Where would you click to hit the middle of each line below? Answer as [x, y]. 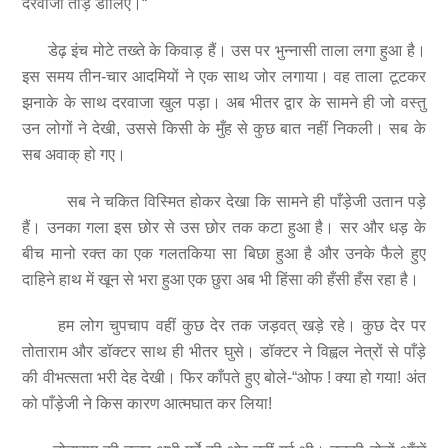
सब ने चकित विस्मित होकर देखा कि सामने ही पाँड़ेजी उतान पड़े [224, 201]
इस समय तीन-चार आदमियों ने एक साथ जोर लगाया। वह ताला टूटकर [224, 76]
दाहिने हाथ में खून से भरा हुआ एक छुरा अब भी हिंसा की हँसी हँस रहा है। [221, 279]
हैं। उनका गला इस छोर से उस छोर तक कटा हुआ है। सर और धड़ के [224, 227]
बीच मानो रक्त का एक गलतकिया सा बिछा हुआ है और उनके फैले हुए [224, 253]
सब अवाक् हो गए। [74, 154]
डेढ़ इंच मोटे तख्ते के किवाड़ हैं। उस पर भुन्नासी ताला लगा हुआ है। [224, 50]
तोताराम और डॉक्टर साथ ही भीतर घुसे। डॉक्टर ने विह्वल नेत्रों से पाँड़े [224, 352]
